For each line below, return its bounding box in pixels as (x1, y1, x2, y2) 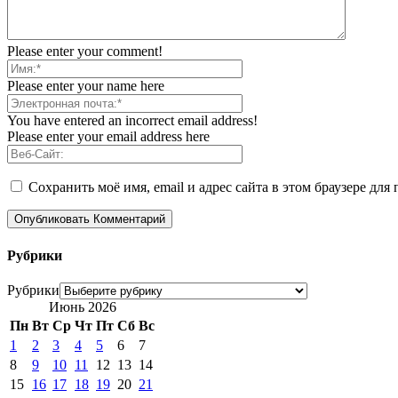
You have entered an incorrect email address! (7, 113, 258, 129)
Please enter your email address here (7, 129, 210, 145)
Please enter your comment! (7, 44, 163, 60)
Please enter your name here (7, 78, 164, 94)
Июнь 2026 (48, 298, 116, 314)
